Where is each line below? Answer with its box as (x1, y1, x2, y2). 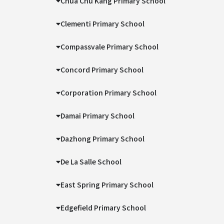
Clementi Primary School (60, 18, 145, 28)
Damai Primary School (60, 110, 135, 120)
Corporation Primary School (60, 87, 157, 97)
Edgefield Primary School (60, 202, 146, 212)
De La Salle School (60, 156, 122, 166)
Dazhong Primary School (60, 133, 145, 143)
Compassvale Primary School (60, 41, 159, 51)
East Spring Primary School (60, 179, 154, 189)
